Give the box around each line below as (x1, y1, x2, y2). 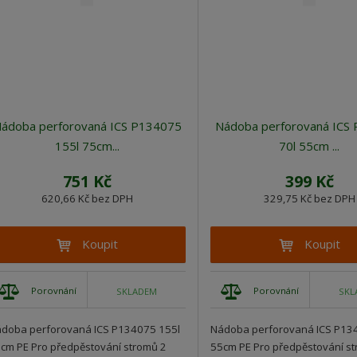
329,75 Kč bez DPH (263, 191, 355, 206)
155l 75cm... (54, 138, 120, 155)
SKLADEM (116, 284, 157, 297)
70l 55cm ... (279, 138, 339, 155)
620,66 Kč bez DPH (41, 191, 133, 206)
